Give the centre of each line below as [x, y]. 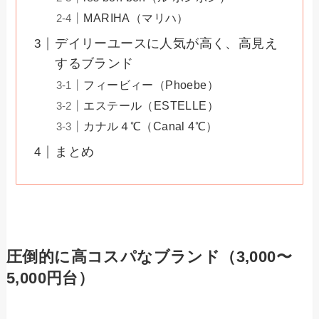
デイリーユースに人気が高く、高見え [166, 44]
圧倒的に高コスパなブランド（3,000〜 [149, 257]
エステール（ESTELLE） [151, 106]
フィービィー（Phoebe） [151, 85]
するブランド [94, 64]
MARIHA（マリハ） [136, 18]
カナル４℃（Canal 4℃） [151, 126]
